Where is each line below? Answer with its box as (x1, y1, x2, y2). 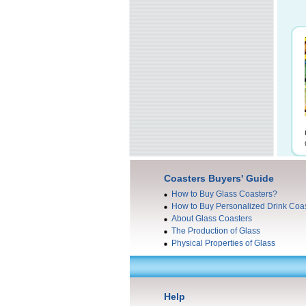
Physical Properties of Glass (171, 238, 275, 249)
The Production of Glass (171, 226, 260, 236)
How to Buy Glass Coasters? (171, 189, 277, 199)
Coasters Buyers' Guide (164, 173, 274, 184)
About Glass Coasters (171, 214, 252, 224)
